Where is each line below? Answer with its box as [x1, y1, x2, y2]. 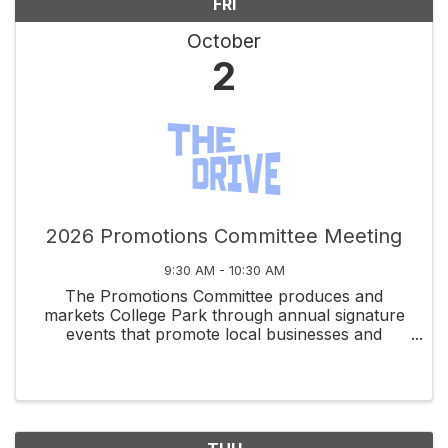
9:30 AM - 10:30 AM [163, 262, 285, 278]
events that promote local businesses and [66, 323, 382, 344]
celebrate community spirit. [121, 342, 327, 363]
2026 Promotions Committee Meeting [46, 223, 402, 248]
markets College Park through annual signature [43, 304, 405, 325]
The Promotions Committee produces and [65, 285, 383, 306]
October [187, 28, 261, 53]
